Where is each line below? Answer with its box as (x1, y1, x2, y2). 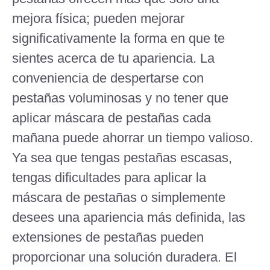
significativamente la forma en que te (12, 31, 225, 46)
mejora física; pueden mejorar (12, 11, 184, 27)
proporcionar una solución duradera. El (12, 250, 237, 265)
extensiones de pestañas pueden (12, 230, 204, 245)
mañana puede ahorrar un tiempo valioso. (12, 130, 253, 146)
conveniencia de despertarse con (12, 71, 204, 86)
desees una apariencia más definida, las (12, 210, 245, 225)
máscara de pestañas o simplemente (12, 190, 225, 206)
